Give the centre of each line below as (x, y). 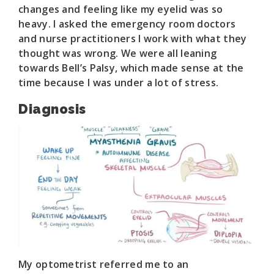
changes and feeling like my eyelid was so (121, 9)
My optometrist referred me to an (104, 264)
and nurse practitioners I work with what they (133, 39)
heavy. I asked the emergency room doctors (127, 24)
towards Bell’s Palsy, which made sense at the (131, 68)
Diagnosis (52, 109)
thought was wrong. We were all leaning (118, 54)
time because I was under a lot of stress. (119, 83)
